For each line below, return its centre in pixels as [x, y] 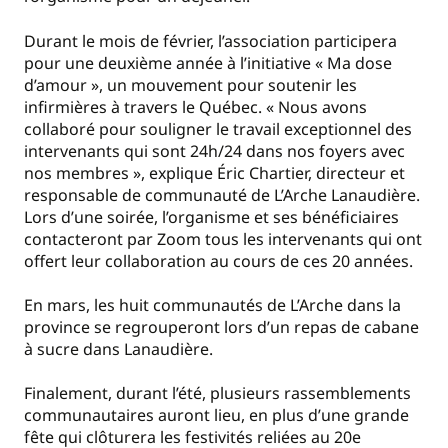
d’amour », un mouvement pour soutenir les [190, 84]
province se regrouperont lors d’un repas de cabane [221, 326]
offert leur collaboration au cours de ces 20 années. [218, 260]
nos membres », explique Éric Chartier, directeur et [214, 172]
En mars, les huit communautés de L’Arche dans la [212, 304]
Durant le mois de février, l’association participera [210, 40]
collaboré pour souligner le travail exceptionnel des [218, 128]
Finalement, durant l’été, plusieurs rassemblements [217, 393]
